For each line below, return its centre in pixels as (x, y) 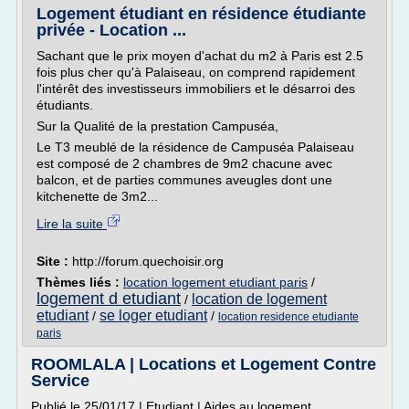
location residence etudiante (288, 317)
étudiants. (65, 105)
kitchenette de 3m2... (97, 196)
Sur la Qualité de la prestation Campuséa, (157, 126)
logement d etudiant (109, 299)
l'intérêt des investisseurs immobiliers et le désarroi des (196, 89)
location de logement (259, 299)
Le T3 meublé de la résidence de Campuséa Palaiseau (195, 147)
